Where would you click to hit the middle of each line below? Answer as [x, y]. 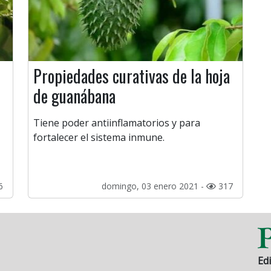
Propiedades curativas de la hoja [132, 76]
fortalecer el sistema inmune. [99, 138]
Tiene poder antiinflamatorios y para [117, 123]
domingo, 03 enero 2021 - [154, 186]
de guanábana [74, 96]
